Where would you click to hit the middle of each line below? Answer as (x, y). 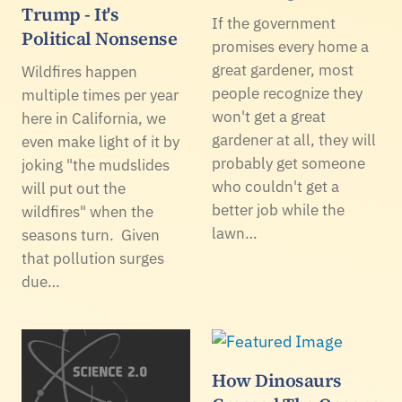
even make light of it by (100, 141)
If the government (274, 23)
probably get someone (288, 163)
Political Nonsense (99, 38)
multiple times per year (100, 95)
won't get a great (269, 116)
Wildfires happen (79, 71)
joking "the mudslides (96, 165)
